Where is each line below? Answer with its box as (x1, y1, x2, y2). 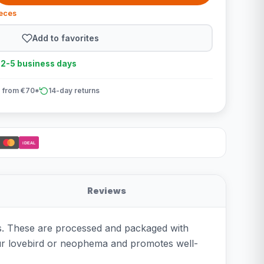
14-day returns (48, 86, 100, 95)
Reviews (87, 186, 126, 196)
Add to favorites (32, 32, 100, 43)
